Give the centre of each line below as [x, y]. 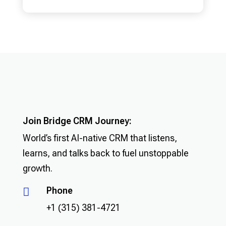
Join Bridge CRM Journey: [77, 121]
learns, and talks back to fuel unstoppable [105, 153]
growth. [37, 168]
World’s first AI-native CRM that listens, [100, 138]
